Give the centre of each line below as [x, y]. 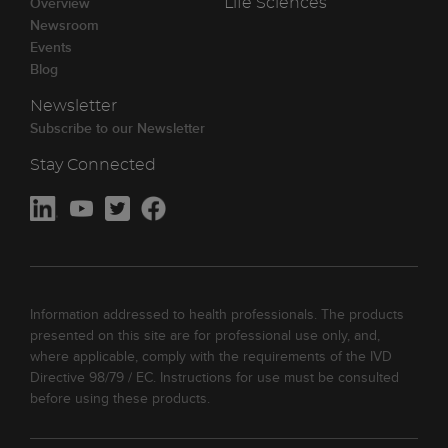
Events [51, 47]
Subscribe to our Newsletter [117, 128]
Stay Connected [93, 165]
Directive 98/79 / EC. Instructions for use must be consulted [214, 377]
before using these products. [120, 398]
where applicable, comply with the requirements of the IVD [211, 356]
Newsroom [64, 25]
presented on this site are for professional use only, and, [205, 335]
